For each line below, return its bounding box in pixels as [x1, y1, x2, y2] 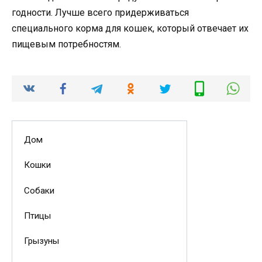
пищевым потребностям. [12, 39, 121, 50]
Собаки [23, 185, 54, 196]
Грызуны [23, 236, 59, 247]
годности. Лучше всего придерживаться [12, 7, 189, 19]
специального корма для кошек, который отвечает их [12, 23, 249, 35]
